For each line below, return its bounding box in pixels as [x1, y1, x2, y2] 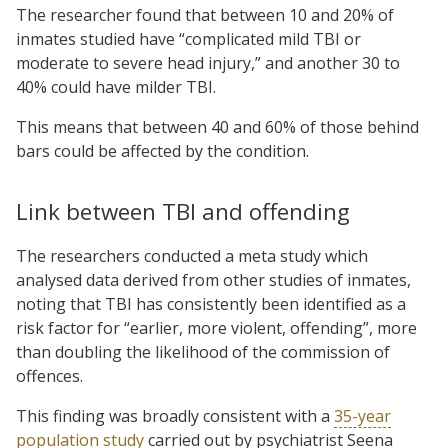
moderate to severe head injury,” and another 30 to [16, 51, 400, 74]
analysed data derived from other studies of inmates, [16, 268, 411, 291]
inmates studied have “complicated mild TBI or [16, 27, 361, 50]
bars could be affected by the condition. [16, 139, 309, 162]
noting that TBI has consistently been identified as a [16, 292, 406, 315]
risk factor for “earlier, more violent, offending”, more [16, 316, 417, 339]
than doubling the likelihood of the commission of [16, 340, 390, 363]
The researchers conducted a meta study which [16, 244, 368, 267]
